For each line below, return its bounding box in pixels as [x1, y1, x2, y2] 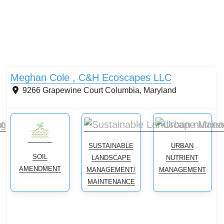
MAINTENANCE [87, 178, 135, 186]
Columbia [105, 86, 139, 95]
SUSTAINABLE [88, 142, 134, 150]
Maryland [143, 86, 176, 95]
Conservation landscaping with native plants [14, 53, 142, 61]
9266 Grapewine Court [22, 86, 103, 95]
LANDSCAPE [91, 154, 131, 162]
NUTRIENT [166, 154, 199, 162]
